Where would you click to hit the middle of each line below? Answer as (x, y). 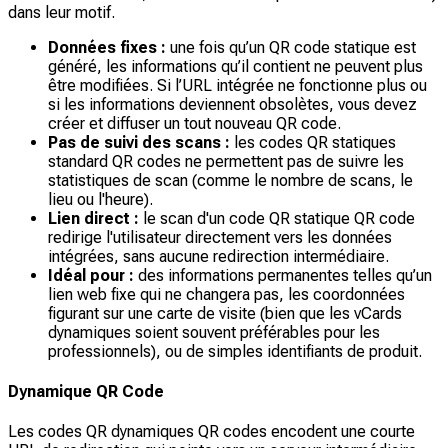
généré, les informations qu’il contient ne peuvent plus (235, 66)
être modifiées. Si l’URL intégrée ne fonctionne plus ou (237, 85)
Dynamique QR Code (86, 391)
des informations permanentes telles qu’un (283, 275)
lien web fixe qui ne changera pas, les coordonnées (226, 294)
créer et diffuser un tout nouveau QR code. (194, 123)
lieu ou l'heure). (100, 199)
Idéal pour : (91, 275)
